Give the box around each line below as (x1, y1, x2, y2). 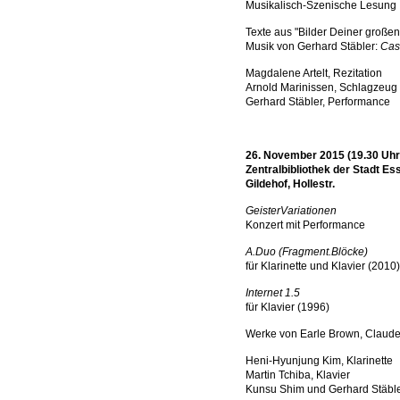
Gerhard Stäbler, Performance (246, 96, 390, 108)
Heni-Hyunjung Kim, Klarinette (246, 354, 393, 367)
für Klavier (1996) (246, 301, 329, 313)
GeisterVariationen (246, 204, 337, 217)
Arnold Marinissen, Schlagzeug (246, 81, 397, 94)
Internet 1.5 (246, 287, 300, 299)
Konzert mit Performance (246, 219, 365, 231)
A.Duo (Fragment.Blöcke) (246, 246, 368, 258)
